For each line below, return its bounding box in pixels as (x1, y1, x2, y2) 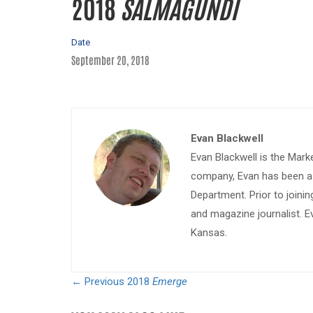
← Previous (71, 275, 124, 289)
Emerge (152, 275, 187, 289)
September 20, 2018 (71, 53, 150, 66)
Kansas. (191, 226, 227, 240)
